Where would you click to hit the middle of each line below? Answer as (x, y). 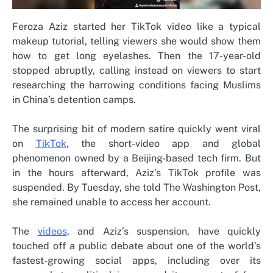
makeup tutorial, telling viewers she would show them (136, 41)
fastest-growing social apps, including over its (136, 260)
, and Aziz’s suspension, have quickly (164, 231)
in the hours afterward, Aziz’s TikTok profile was (136, 172)
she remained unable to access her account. (112, 202)
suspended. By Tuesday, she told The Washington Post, (136, 187)
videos (52, 231)
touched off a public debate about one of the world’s (136, 246)
